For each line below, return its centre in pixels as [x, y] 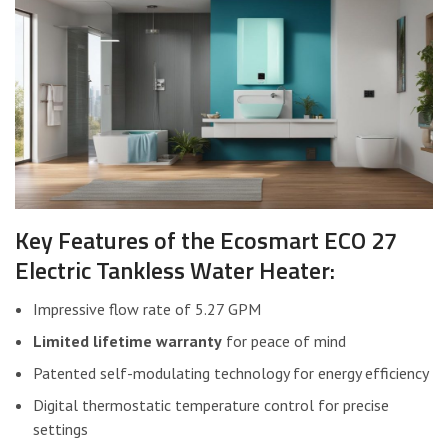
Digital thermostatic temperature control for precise [211, 404]
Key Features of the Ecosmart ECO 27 [206, 239]
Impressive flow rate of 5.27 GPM [147, 308]
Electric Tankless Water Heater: [175, 269]
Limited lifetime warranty [127, 340]
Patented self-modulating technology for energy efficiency [231, 372]
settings [60, 428]
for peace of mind [284, 340]
